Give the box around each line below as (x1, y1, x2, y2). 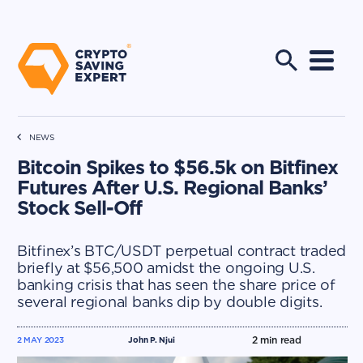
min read (257, 334, 301, 346)
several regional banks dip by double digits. (16, 293, 322, 310)
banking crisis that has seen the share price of (16, 276, 335, 293)
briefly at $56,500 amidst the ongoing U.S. (16, 259, 315, 276)
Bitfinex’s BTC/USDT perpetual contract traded (16, 242, 347, 259)
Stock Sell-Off (16, 196, 142, 220)
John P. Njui (128, 335, 175, 344)
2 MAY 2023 (16, 335, 64, 344)
